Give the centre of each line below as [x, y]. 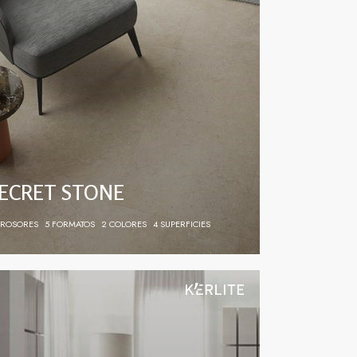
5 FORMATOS [69, 224]
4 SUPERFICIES [181, 224]
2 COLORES [124, 224]
